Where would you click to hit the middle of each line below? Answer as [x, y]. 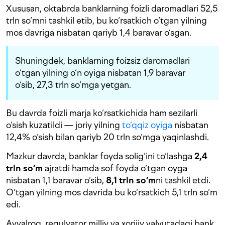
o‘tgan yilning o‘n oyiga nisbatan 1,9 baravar [100, 73]
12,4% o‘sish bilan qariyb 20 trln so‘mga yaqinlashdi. [107, 137]
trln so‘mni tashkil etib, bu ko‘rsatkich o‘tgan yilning [106, 21]
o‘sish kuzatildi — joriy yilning [64, 125]
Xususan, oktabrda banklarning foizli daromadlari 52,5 [112, 9]
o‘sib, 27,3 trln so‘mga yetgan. [73, 85]
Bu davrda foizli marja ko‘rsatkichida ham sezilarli [102, 113]
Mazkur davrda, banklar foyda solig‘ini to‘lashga [99, 156]
